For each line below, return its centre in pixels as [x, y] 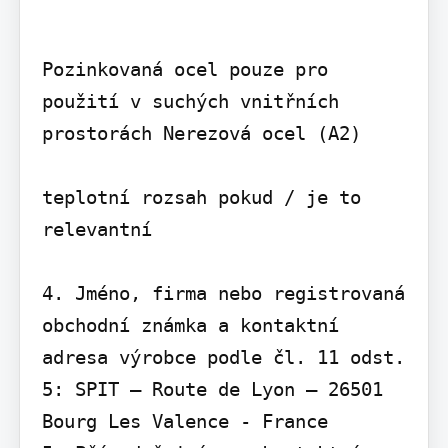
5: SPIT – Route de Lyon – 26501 [212, 389]
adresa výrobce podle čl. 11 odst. [223, 357]
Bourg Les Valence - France [184, 421]
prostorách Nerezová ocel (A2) [201, 133]
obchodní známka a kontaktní [190, 325]
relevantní [96, 229]
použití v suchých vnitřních [190, 101]
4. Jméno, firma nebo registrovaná [223, 293]
